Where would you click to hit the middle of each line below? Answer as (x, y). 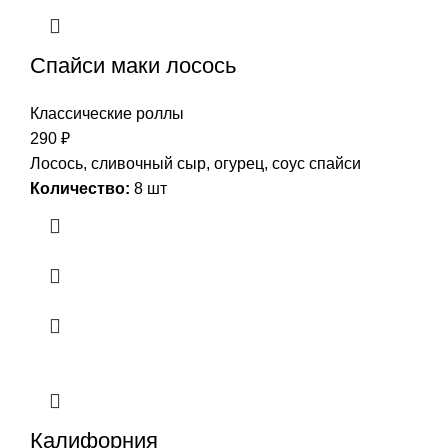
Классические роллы (107, 113)
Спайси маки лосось (133, 65)
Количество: (80, 188)
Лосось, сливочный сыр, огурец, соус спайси (195, 163)
